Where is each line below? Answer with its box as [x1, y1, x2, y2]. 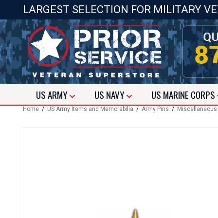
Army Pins [142, 106, 169, 112]
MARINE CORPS [163, 88, 217, 101]
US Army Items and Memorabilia [47, 106, 133, 112]
